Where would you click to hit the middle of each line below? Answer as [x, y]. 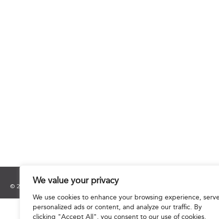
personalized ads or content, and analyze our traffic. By [117, 208]
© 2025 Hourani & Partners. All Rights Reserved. [77, 186]
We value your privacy [76, 181]
